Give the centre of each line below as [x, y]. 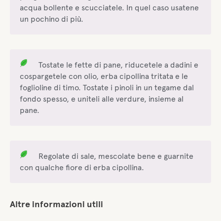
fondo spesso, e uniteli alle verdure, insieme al [102, 99]
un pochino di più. [52, 19]
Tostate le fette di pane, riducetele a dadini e [119, 65]
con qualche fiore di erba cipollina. [82, 168]
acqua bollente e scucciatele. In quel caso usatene [109, 8]
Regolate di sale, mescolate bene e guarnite [116, 156]
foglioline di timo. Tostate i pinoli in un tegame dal [107, 88]
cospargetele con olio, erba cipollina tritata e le [104, 76]
